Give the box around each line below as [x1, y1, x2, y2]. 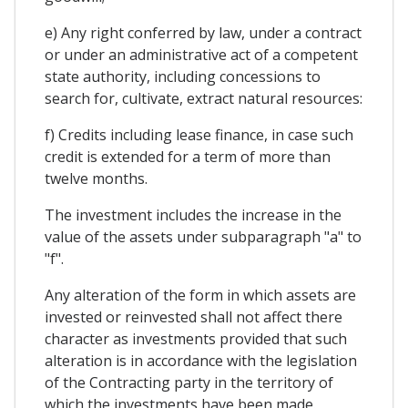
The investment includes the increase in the [45, 205, 342, 226]
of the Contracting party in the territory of [45, 372, 333, 393]
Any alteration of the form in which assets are [45, 285, 356, 306]
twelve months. [45, 168, 148, 189]
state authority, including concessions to [45, 66, 321, 87]
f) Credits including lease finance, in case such [45, 125, 353, 146]
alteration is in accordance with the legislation [45, 351, 357, 372]
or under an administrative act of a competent [45, 45, 358, 66]
